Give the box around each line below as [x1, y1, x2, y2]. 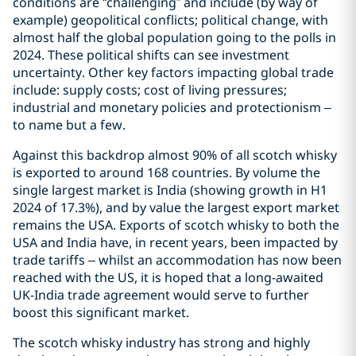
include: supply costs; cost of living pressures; [13, 81, 287, 99]
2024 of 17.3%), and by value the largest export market [13, 199, 339, 216]
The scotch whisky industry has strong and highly [13, 334, 310, 351]
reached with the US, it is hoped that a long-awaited [13, 269, 323, 286]
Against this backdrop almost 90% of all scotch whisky [13, 146, 337, 164]
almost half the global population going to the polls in [13, 29, 336, 46]
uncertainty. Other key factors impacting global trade [13, 64, 334, 81]
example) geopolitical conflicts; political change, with [13, 11, 328, 29]
